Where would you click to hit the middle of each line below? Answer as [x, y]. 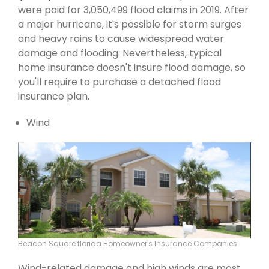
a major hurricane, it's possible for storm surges [130, 25]
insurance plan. [54, 97]
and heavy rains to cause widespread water [121, 39]
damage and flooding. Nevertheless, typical [120, 53]
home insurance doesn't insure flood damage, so [132, 68]
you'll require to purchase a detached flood [119, 82]
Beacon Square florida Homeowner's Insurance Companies [128, 243]
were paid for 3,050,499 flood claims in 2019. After [133, 10]
